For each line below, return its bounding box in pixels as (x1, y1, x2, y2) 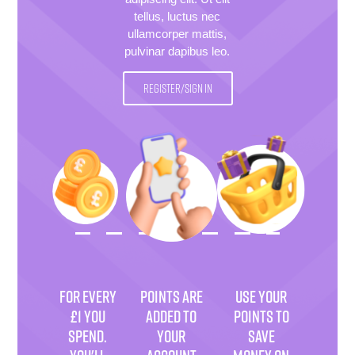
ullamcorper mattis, (128, 26, 227, 40)
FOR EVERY (59, 285, 116, 308)
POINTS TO (233, 305, 289, 328)
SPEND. (68, 325, 108, 348)
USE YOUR (235, 285, 288, 308)
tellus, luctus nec (134, 9, 221, 23)
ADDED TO (146, 305, 197, 328)
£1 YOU (70, 305, 105, 328)
